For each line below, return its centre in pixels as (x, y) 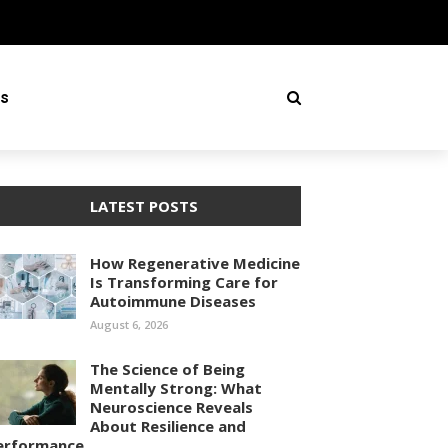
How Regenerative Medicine (195, 263)
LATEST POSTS (143, 206)
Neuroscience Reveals (171, 407)
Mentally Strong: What (176, 388)
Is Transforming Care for (184, 282)
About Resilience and (168, 426)
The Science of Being (167, 369)
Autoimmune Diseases (173, 301)
